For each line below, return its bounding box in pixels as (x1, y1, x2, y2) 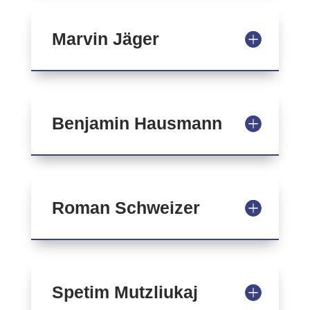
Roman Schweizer (51, 198, 200, 217)
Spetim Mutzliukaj (51, 282, 198, 302)
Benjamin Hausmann (51, 113, 222, 133)
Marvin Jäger (51, 29, 159, 48)
